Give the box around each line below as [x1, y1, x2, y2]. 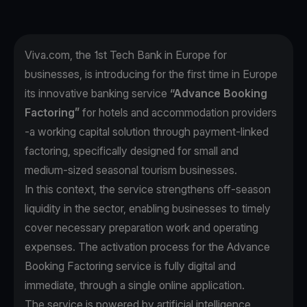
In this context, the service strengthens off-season [25, 182, 271, 197]
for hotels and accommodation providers [79, 106, 277, 120]
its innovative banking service [25, 86, 170, 101]
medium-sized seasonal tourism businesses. [25, 163, 237, 177]
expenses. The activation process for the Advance [25, 240, 270, 254]
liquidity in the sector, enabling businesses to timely [25, 201, 271, 216]
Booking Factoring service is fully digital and [25, 259, 236, 273]
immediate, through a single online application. [25, 278, 245, 293]
